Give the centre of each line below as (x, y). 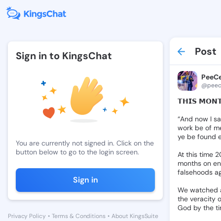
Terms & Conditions (78, 216)
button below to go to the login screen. (77, 152)
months (189, 163)
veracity (203, 199)
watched (204, 190)
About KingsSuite (135, 216)
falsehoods (195, 172)
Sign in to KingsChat (64, 56)
